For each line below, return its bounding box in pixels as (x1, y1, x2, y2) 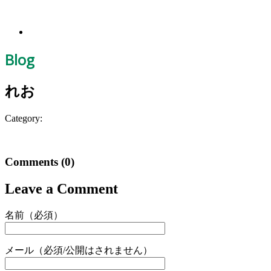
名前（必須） (5, 210, 63, 221)
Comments (5, 155, 61, 169)
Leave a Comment (5, 181, 118, 197)
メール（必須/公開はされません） (5, 245, 152, 256)
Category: (5, 113, 42, 123)
